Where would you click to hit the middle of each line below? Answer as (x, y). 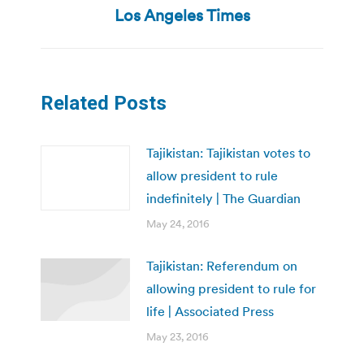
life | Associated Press (210, 311)
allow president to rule (212, 175)
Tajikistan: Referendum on (222, 265)
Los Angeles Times (182, 15)
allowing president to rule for (231, 288)
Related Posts (104, 103)
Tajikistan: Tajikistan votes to (228, 152)
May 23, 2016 (178, 336)
